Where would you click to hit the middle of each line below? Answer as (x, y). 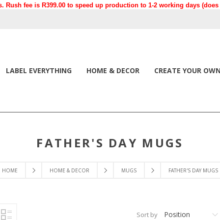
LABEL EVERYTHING (39, 70)
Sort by (147, 215)
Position (177, 214)
